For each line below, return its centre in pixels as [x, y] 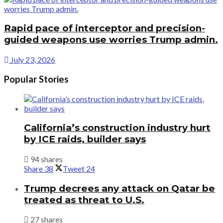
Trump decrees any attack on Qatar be [119, 188]
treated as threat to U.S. [84, 200]
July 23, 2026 [32, 60]
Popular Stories [36, 79]
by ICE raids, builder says [85, 139]
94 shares [46, 159]
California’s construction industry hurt [117, 128]
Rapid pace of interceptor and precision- [105, 28]
